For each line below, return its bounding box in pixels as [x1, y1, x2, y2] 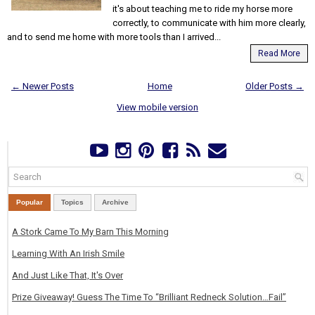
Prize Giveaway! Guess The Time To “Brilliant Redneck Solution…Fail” [12, 291, 286, 302]
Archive [102, 198, 129, 206]
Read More [258, 48, 300, 58]
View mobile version [117, 101, 198, 112]
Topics [61, 198, 84, 206]
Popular [16, 198, 43, 206]
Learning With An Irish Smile [12, 247, 124, 259]
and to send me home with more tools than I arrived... [7, 31, 221, 42]
